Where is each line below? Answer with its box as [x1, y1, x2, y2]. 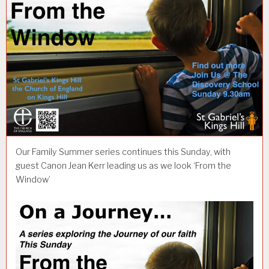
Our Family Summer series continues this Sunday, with [16, 147, 231, 158]
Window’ [16, 174, 50, 186]
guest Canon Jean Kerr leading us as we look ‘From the [16, 160, 231, 172]
